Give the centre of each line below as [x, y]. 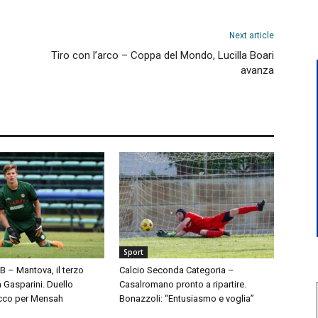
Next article [252, 35]
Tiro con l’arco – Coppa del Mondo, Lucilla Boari [163, 55]
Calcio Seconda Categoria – [177, 270]
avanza [257, 70]
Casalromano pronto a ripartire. [183, 284]
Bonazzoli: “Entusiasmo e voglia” [187, 298]
